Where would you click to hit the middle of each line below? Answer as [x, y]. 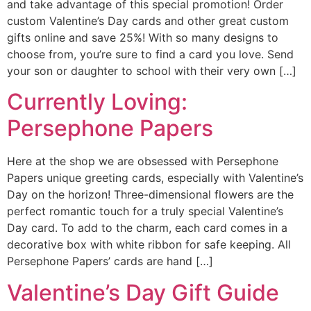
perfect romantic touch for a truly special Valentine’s [145, 211]
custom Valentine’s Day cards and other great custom [148, 20]
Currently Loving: [97, 102]
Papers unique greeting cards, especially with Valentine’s [155, 178]
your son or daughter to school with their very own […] [152, 70]
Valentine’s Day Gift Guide [143, 292]
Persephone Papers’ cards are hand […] [110, 261]
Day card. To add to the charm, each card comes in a [147, 228]
